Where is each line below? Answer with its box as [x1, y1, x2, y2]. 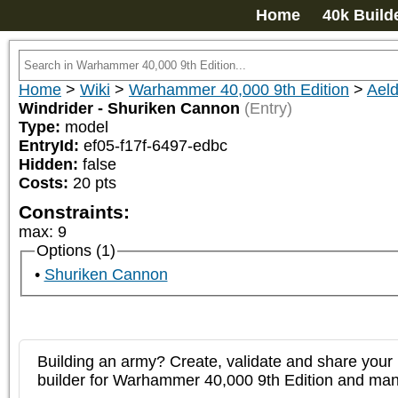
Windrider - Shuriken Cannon [19, 99, 240, 117]
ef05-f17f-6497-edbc [84, 137, 227, 155]
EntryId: [19, 137, 84, 155]
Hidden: [19, 155, 83, 173]
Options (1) [36, 242, 115, 259]
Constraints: [19, 202, 130, 222]
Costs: [19, 174, 68, 192]
